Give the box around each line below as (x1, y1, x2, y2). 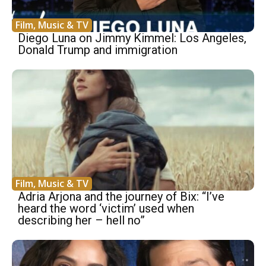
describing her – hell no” (18, 213, 145, 228)
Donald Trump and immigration (18, 43, 178, 58)
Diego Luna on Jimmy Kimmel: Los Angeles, (18, 31, 246, 46)
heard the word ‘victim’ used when (18, 201, 194, 216)
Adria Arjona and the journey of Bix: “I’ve (18, 189, 224, 204)
